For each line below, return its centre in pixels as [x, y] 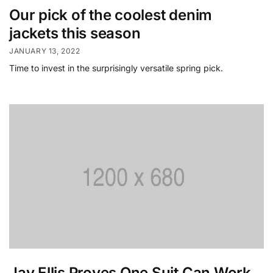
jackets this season [75, 33]
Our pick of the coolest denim [111, 15]
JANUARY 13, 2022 [45, 51]
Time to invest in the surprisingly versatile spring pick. [116, 68]
